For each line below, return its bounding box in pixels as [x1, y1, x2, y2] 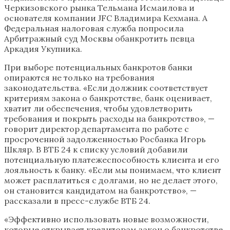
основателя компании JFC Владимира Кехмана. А [4, 12, 207, 23]
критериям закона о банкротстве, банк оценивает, [4, 92, 212, 103]
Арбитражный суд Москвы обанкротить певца [4, 33, 195, 44]
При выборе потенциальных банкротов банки [4, 62, 193, 72]
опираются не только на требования [4, 72, 155, 83]
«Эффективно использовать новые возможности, [4, 214, 209, 224]
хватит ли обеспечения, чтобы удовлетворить [4, 103, 193, 113]
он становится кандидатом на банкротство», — [4, 185, 197, 196]
